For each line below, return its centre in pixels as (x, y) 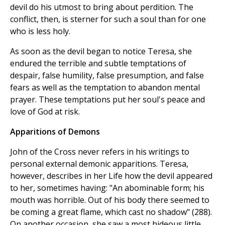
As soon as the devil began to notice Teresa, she (101, 51)
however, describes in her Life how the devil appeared (111, 176)
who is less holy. (40, 31)
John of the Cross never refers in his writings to (100, 152)
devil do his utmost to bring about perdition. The (102, 7)
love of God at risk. (45, 112)
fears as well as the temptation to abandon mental (105, 88)
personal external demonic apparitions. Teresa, (99, 164)
